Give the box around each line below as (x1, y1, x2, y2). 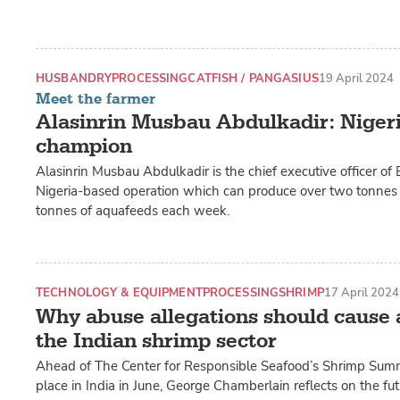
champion (36, 132, 132, 159)
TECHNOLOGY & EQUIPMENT (36, 284, 203, 300)
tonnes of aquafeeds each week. (36, 201, 229, 220)
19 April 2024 (318, 71, 394, 87)
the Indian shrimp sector (36, 328, 277, 354)
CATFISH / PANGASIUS (187, 71, 319, 87)
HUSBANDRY (36, 71, 112, 87)
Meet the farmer (36, 88, 155, 108)
